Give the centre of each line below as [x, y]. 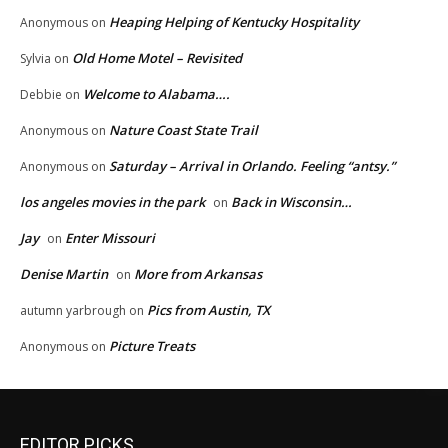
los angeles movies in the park [112, 202]
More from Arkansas [198, 274]
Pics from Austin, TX [208, 310]
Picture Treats [152, 346]
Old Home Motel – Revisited [157, 58]
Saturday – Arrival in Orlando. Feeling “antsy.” [252, 166]
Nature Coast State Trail [183, 130]
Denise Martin [64, 274]
